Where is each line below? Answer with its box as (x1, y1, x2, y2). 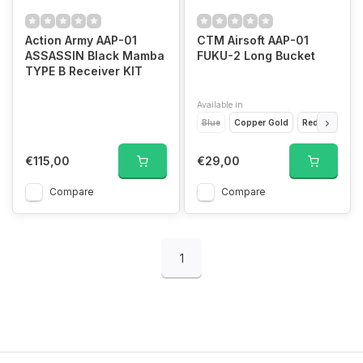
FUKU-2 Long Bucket (196, 48, 315, 62)
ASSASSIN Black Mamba (25, 48, 164, 62)
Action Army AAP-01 (25, 32, 137, 47)
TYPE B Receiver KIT (25, 63, 143, 78)
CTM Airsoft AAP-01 (196, 32, 309, 47)
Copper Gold (233, 117, 288, 127)
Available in (196, 99, 243, 109)
